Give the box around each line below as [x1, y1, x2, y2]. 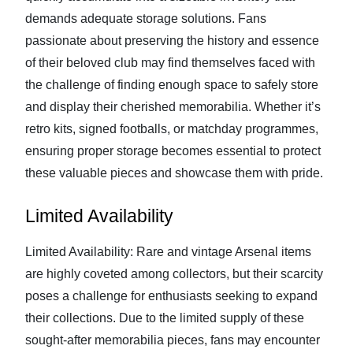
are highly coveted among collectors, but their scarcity [25, 267, 323, 281]
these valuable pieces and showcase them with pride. [25, 166, 323, 180]
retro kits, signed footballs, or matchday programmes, [25, 122, 318, 136]
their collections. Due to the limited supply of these [25, 311, 304, 325]
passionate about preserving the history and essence [25, 34, 319, 47]
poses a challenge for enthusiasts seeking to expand [25, 289, 318, 303]
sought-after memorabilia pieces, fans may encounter [25, 333, 320, 347]
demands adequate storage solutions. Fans [25, 12, 266, 25]
